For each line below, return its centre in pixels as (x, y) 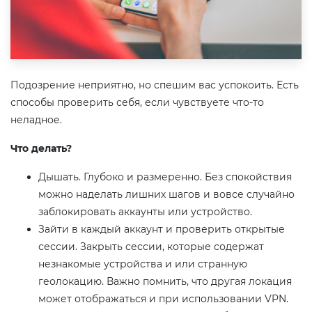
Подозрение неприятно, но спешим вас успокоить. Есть (155, 85)
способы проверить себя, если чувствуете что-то (137, 102)
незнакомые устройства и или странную (143, 264)
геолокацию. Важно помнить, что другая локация (165, 281)
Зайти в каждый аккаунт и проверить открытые (162, 229)
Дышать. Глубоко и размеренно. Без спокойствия (165, 177)
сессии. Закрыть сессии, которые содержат (151, 246)
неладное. (36, 119)
